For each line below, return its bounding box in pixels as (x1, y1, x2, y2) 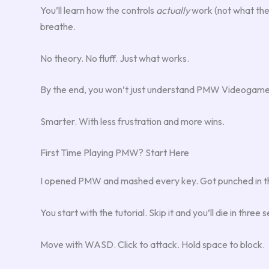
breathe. (40, 20, 76, 32)
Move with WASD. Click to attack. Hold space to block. (40, 238, 265, 250)
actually (156, 4, 190, 16)
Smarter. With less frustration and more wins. (40, 115, 225, 127)
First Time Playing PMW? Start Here (40, 147, 189, 159)
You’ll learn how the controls (40, 4, 156, 16)
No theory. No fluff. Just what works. (40, 52, 189, 64)
